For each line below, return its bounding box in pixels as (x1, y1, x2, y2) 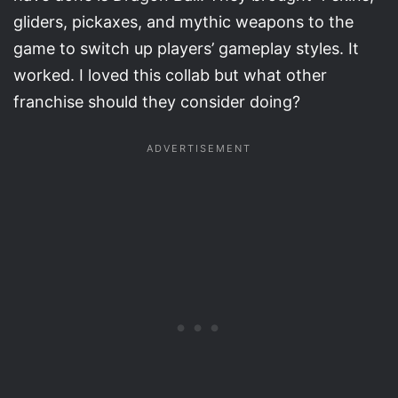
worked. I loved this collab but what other (13, 65, 327, 84)
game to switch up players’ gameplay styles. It (13, 38, 359, 58)
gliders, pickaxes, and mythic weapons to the (13, 12, 354, 31)
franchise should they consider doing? (13, 92, 300, 111)
